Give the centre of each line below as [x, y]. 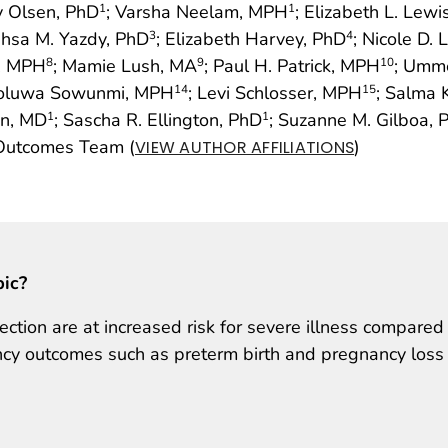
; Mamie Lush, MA [125, 65]
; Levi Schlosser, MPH [275, 92]
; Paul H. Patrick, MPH [292, 65]
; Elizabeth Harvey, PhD [251, 38]
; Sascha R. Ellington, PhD [158, 119]
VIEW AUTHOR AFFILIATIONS [245, 147]
